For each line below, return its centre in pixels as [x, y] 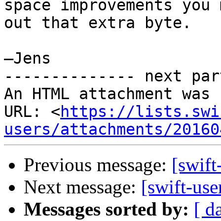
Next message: [82, 187]
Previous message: [98, 165]
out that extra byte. [98, 23]
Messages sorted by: [106, 209]
